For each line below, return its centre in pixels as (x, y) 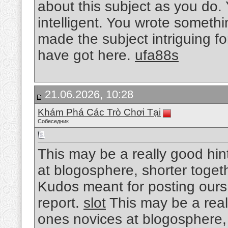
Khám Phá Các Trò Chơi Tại (99, 112)
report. (61, 203)
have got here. (86, 55)
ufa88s (157, 55)
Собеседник (53, 121)
